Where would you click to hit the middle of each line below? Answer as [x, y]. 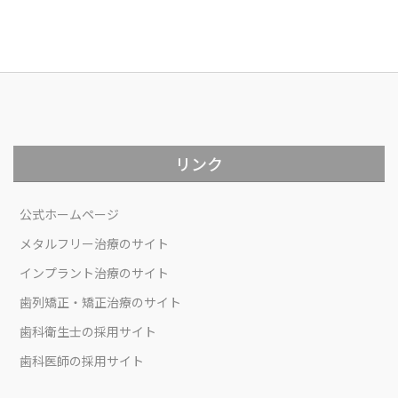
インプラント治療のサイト [94, 272]
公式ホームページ [69, 214]
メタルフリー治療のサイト [94, 243]
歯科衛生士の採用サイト [88, 331]
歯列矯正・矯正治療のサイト [100, 302]
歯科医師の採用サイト [82, 360]
